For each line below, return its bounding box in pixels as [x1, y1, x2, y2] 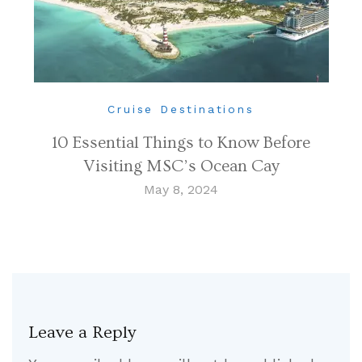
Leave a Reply [28, 322, 136, 343]
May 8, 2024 [144, 181, 218, 197]
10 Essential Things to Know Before [52, 133, 310, 152]
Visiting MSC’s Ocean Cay [82, 156, 280, 175]
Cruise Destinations [107, 102, 255, 116]
